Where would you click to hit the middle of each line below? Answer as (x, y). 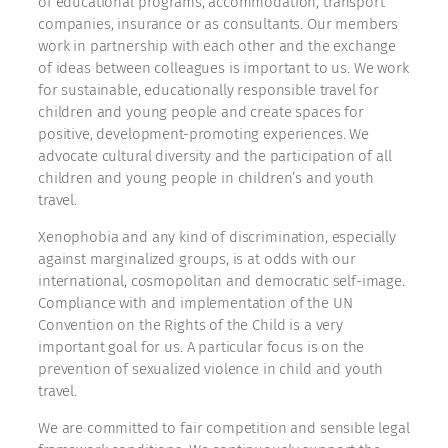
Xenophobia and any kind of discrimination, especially (217, 237)
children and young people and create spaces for (201, 112)
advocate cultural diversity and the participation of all (215, 156)
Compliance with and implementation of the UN (195, 303)
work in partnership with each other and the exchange (217, 46)
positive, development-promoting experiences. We (203, 134)
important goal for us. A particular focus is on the (201, 347)
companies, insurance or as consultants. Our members (218, 24)
